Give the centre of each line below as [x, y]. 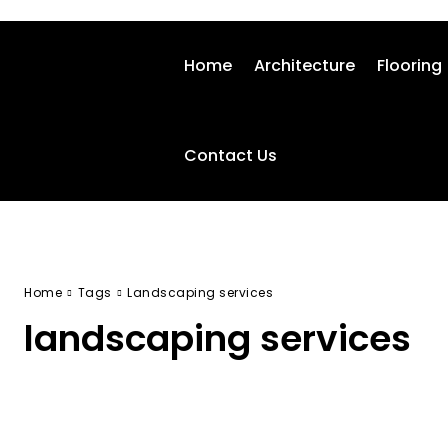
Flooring [409, 65]
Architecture [304, 65]
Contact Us [230, 155]
